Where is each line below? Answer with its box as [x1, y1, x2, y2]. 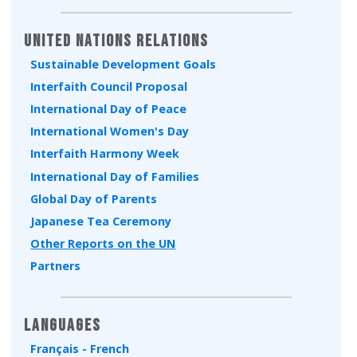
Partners [30, 258, 81, 274]
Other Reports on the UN [30, 236, 176, 252]
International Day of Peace [30, 101, 187, 117]
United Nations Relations [24, 31, 210, 52]
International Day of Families [30, 168, 200, 184]
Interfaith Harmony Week [30, 146, 180, 162]
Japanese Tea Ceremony [30, 214, 172, 229]
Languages [24, 316, 102, 336]
